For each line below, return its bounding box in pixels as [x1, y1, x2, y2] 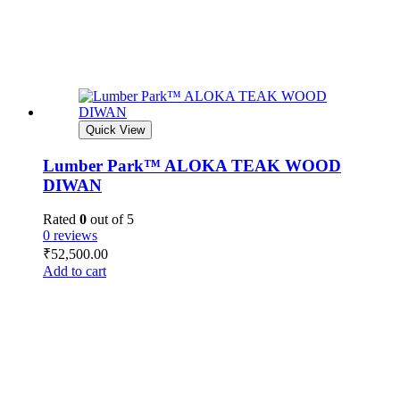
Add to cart [43, 263, 106, 279]
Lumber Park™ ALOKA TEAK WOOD [43, 155, 341, 175]
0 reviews [43, 228, 97, 244]
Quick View [86, 123, 145, 137]
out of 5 [87, 212, 134, 228]
